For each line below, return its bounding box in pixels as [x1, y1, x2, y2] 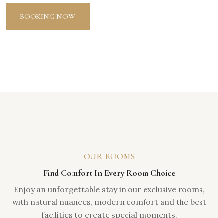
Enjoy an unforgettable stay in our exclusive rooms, [13, 184, 205, 194]
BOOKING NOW [20, 12, 75, 21]
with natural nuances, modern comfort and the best [12, 197, 206, 207]
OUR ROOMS [83, 151, 135, 162]
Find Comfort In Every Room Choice [43, 167, 175, 178]
